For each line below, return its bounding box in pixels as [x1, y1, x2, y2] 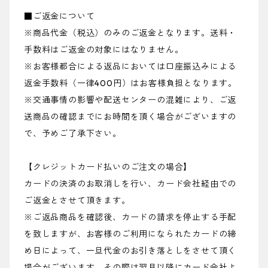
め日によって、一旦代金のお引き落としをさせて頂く [24, 245, 237, 257]
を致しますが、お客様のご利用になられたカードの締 [24, 229, 237, 240]
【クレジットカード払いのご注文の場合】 [24, 162, 193, 173]
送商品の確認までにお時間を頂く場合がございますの [24, 111, 237, 123]
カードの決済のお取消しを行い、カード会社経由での [24, 178, 237, 190]
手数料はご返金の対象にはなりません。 [24, 44, 184, 56]
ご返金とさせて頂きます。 [24, 195, 130, 206]
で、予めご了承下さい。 [24, 128, 121, 139]
